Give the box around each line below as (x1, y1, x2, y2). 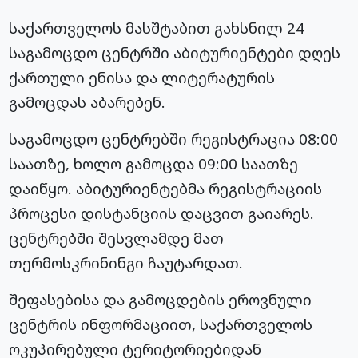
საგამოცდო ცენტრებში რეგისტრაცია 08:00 (9, 129, 339, 149)
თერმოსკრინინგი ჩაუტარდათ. (9, 253, 244, 273)
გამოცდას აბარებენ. (9, 92, 166, 113)
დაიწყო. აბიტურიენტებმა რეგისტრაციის (9, 178, 323, 199)
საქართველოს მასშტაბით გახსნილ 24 (9, 18, 305, 38)
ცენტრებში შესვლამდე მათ (9, 228, 225, 249)
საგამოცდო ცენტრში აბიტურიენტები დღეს (9, 42, 341, 63)
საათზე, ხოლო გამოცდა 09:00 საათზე (9, 153, 299, 174)
